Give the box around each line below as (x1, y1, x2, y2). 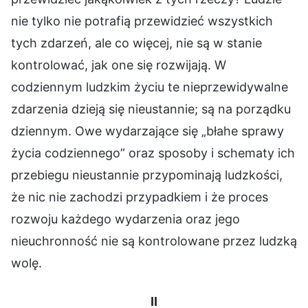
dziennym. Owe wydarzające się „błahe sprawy (11, 123, 284, 138)
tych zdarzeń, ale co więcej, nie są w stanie (11, 35, 262, 50)
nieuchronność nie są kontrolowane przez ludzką (11, 233, 297, 248)
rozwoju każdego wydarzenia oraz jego (11, 211, 240, 226)
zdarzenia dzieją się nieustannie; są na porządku (11, 101, 291, 116)
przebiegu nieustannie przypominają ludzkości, (11, 167, 283, 182)
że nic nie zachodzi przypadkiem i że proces (11, 189, 268, 204)
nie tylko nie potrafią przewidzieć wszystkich (11, 13, 273, 28)
